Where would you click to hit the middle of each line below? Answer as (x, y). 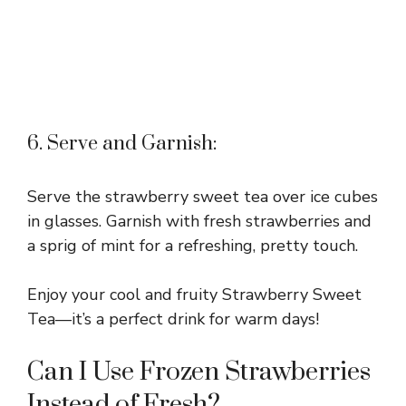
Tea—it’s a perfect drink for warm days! (173, 319)
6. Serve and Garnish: (122, 143)
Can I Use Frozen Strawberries (199, 372)
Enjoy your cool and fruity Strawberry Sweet (194, 294)
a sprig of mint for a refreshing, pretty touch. (193, 245)
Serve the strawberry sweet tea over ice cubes (203, 196)
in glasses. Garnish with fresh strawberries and (199, 221)
